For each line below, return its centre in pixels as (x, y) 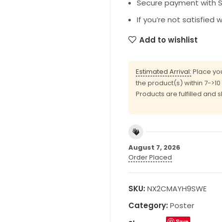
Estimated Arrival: (164, 72)
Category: (148, 205)
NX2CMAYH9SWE (177, 188)
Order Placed (150, 157)
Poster (182, 205)
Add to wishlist (168, 40)
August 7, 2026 (154, 147)
